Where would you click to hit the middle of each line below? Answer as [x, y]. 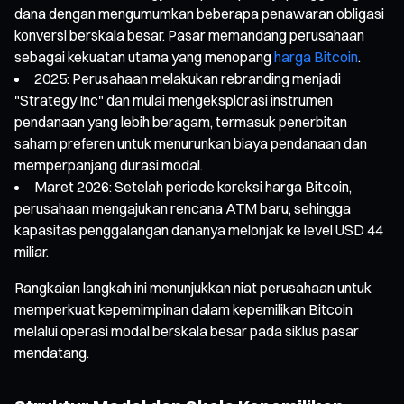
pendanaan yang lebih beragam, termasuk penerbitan [181, 121]
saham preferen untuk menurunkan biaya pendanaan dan [191, 143]
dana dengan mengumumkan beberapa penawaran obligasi [199, 13]
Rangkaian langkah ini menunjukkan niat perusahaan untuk [193, 287]
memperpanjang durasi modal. [109, 165]
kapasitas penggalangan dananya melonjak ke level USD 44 [199, 230]
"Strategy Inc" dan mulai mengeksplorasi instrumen [174, 100]
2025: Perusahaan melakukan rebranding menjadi [188, 78]
